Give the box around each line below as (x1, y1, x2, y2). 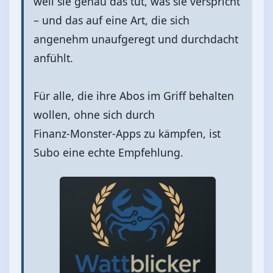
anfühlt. (34, 50, 73, 65)
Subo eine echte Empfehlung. (34, 144, 183, 160)
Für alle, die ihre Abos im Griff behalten (34, 88, 234, 103)
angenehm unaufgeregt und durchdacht (34, 31, 238, 46)
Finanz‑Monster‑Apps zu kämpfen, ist (34, 126, 221, 141)
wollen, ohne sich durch (34, 107, 155, 122)
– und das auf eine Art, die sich (34, 12, 190, 27)
